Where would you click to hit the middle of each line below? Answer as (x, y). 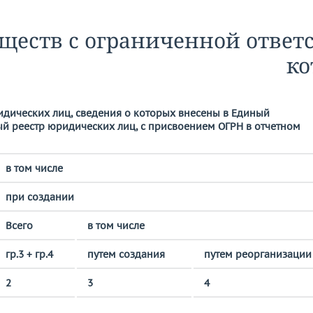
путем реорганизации (258, 254)
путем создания (126, 254)
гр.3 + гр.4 (29, 254)
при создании (40, 197)
